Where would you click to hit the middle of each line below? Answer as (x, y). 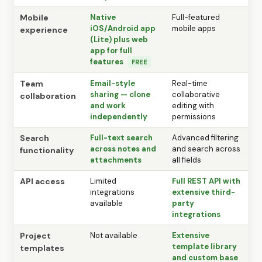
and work (108, 105)
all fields (187, 160)
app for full (111, 50)
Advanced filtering (205, 137)
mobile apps (194, 28)
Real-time (190, 83)
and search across (206, 149)
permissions (194, 116)
